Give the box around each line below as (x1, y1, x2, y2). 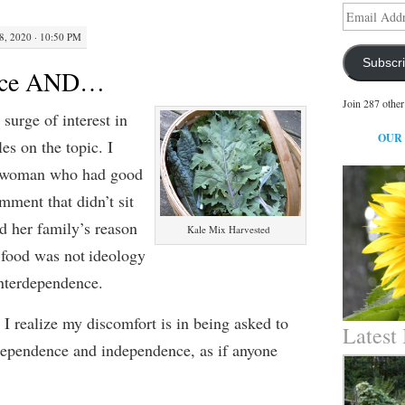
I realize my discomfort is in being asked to (4, 312, 288, 334)
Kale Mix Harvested (187, 222, 271, 236)
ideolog (88, 244, 137, 266)
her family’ (6, 217, 84, 239)
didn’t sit (76, 190, 134, 212)
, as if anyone (190, 339, 278, 361)
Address (342, 19, 379, 33)
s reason (83, 217, 137, 239)
